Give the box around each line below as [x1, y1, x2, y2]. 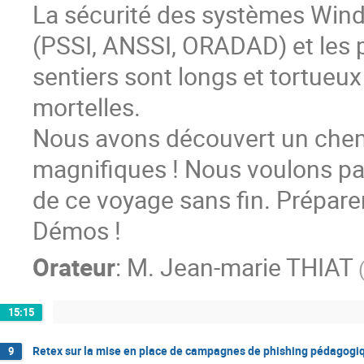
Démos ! [32, 213, 121, 247]
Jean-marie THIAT [160, 250, 353, 284]
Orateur [32, 250, 115, 284]
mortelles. [32, 89, 141, 123]
